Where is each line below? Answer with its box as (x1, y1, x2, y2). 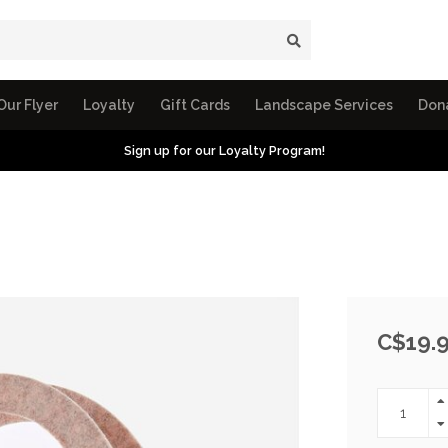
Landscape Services (255, 97, 393, 113)
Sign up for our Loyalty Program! (123, 143, 325, 158)
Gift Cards (160, 97, 230, 113)
